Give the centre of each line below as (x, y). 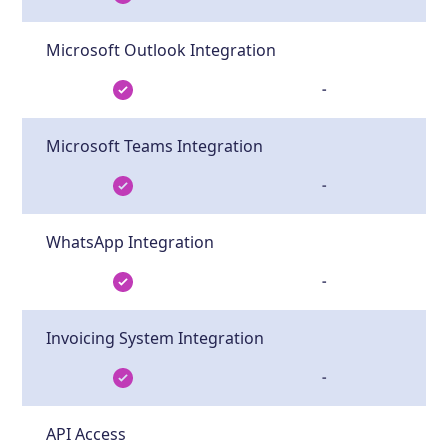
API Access (86, 433)
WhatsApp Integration (130, 241)
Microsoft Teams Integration (155, 145)
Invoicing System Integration (155, 337)
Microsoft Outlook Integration (161, 49)
